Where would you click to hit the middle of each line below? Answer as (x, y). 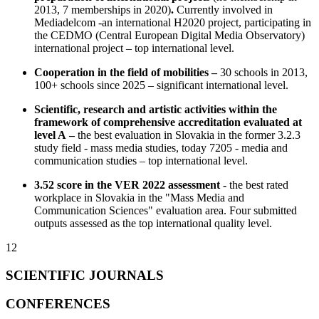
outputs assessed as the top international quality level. (153, 223)
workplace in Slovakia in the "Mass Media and (139, 197)
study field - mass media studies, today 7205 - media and (161, 147)
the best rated (259, 184)
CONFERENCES (58, 304)
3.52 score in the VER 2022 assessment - (132, 184)
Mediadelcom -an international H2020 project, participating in (173, 22)
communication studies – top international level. (141, 160)
